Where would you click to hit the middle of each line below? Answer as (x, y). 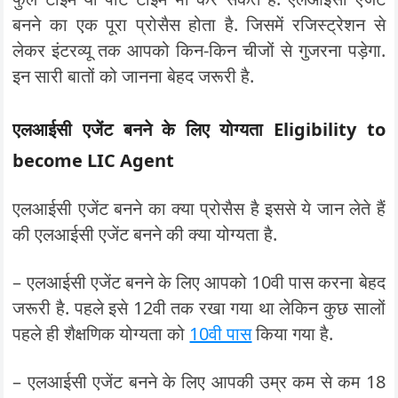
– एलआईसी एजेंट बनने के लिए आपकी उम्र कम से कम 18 (199, 382)
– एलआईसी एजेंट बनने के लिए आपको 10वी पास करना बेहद (199, 282)
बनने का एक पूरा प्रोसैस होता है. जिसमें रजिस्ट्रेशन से (199, 24)
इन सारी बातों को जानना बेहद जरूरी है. (134, 76)
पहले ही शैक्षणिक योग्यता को (101, 334)
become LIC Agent (94, 160)
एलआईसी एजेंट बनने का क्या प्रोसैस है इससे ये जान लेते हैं (199, 208)
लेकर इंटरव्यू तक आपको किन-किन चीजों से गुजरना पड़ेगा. (199, 50)
